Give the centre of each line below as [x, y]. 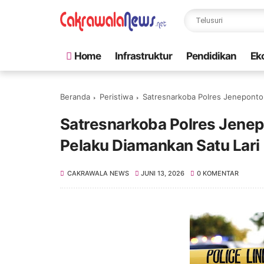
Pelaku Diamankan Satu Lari [160, 145]
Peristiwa [116, 97]
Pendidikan [211, 56]
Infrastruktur [143, 56]
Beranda [75, 97]
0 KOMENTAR [217, 173]
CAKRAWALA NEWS [98, 173]
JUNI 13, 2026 [163, 173]
